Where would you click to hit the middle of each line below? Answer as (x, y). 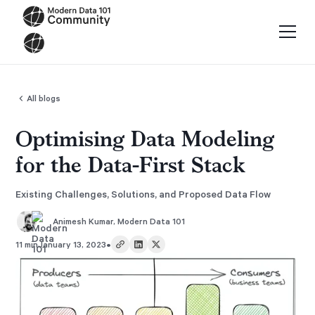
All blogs (44, 98)
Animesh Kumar (83, 221)
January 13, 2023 (72, 245)
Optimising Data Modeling (145, 138)
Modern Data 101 (152, 221)
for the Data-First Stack (131, 164)
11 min (27, 245)
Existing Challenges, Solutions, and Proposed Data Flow (143, 193)
